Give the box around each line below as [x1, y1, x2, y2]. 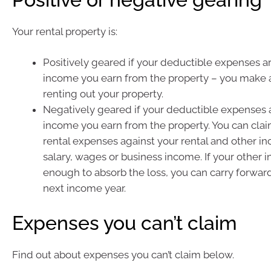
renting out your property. [43, 88, 163, 100]
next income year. [43, 182, 126, 194]
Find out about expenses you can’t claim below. [12, 248, 234, 261]
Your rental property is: [12, 25, 117, 38]
